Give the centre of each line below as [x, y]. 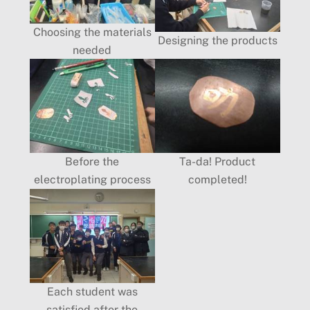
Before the [92, 161]
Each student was [92, 291]
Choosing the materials [92, 32]
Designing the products [217, 40]
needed [92, 50]
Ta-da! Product [218, 162]
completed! [217, 180]
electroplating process [92, 179]
